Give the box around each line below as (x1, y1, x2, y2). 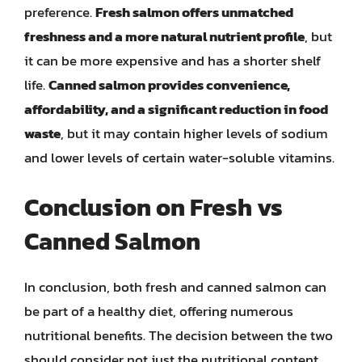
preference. (24, 2, 95, 23)
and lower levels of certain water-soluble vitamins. (24, 147, 335, 168)
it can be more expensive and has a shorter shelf (24, 50, 321, 71)
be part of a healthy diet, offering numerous (24, 300, 293, 322)
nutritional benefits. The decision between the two (24, 324, 333, 346)
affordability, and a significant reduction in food (24, 99, 328, 120)
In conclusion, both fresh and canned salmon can (24, 276, 326, 297)
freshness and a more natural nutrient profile (24, 26, 305, 47)
